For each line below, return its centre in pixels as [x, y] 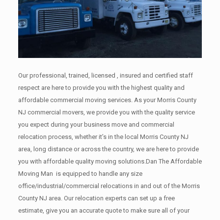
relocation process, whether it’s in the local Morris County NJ [103, 137]
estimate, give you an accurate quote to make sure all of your [104, 210]
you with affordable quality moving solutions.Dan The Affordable [110, 161]
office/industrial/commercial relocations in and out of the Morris [109, 186]
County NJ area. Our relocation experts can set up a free [96, 198]
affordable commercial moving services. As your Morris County [107, 100]
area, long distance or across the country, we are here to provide [108, 149]
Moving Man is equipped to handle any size [80, 173]
